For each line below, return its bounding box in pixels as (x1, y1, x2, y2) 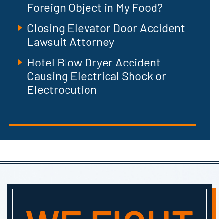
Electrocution (27, 82, 97, 96)
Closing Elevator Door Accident (27, 21, 186, 35)
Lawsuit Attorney (27, 34, 115, 48)
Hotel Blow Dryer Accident (27, 55, 161, 69)
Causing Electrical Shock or (27, 68, 167, 83)
